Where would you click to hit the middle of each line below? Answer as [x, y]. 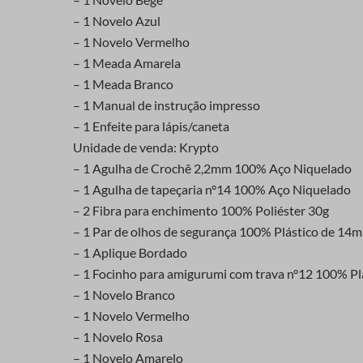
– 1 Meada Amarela [127, 63]
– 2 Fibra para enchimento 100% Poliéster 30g [201, 211]
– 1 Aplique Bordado [130, 253]
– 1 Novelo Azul [117, 21]
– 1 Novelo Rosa [118, 337]
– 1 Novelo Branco [124, 295]
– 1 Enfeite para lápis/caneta [151, 126]
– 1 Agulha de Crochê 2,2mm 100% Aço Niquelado [212, 169]
